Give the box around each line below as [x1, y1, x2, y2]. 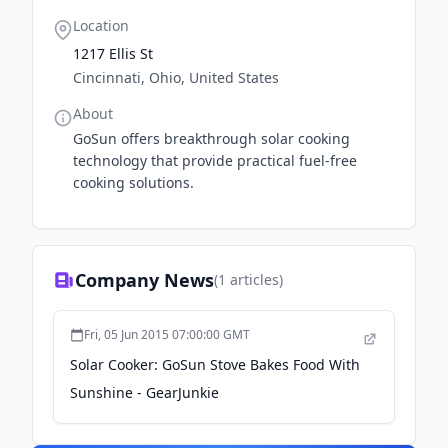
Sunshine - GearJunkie [70, 383, 219, 402]
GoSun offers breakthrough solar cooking [73, 129, 350, 148]
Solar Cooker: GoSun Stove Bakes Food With [70, 355, 360, 374]
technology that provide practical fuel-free [73, 151, 357, 170]
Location [73, 16, 129, 35]
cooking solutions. [73, 173, 194, 192]
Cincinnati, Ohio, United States [73, 68, 279, 87]
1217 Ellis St [73, 44, 153, 63]
